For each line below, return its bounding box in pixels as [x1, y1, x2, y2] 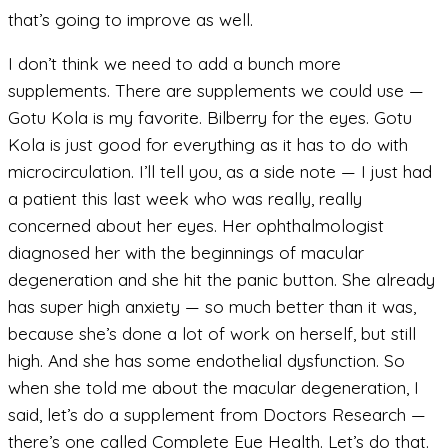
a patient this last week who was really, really [8, 187, 362, 209]
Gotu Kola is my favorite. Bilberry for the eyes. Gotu [8, 106, 412, 128]
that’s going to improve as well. [8, 8, 253, 30]
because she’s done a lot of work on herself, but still [8, 322, 416, 344]
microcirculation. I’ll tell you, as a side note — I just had [8, 160, 432, 182]
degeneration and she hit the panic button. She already [8, 268, 435, 290]
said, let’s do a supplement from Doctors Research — [8, 403, 426, 425]
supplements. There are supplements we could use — [8, 79, 424, 101]
